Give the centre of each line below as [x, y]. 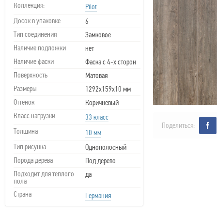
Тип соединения [35, 34]
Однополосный [106, 147]
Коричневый [102, 103]
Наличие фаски [34, 62]
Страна [23, 194]
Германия [98, 196]
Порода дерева [33, 160]
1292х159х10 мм [108, 89]
